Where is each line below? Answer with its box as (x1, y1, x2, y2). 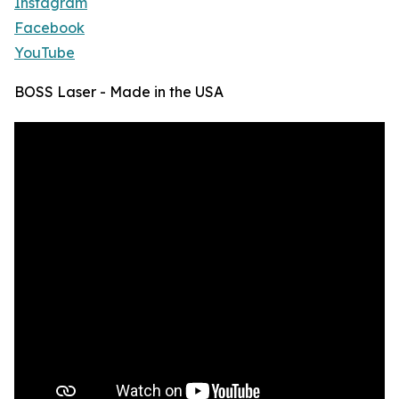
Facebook (14, 19, 85, 37)
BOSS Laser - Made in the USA (14, 83, 224, 102)
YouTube (14, 44, 75, 62)
